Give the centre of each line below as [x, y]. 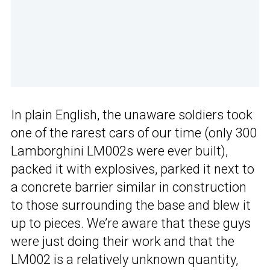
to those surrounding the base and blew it [131, 206]
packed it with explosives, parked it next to [133, 169]
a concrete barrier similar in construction [129, 187]
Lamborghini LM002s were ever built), [119, 151]
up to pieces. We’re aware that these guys [131, 224]
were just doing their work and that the [123, 242]
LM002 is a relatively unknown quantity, [124, 260]
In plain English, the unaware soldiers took [132, 115]
